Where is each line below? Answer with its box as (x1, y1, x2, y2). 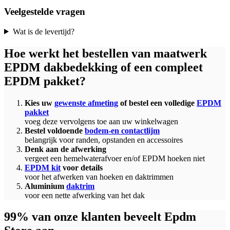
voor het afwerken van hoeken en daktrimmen (25, 172, 174, 181)
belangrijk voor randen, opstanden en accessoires (25, 135, 183, 144)
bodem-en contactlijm (85, 126, 160, 135)
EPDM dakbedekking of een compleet (4, 60, 203, 74)
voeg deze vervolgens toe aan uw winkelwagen (25, 117, 178, 126)
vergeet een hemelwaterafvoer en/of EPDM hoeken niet (25, 154, 205, 163)
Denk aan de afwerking (25, 144, 106, 154)
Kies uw (25, 98, 54, 107)
